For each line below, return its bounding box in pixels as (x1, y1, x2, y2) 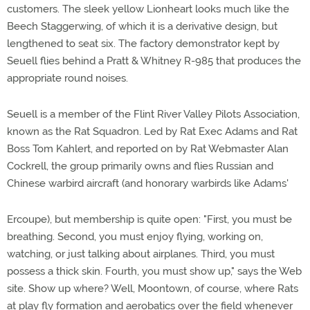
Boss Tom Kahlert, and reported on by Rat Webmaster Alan (7, 143, 289, 155)
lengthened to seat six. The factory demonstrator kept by (7, 37, 280, 50)
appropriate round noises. (7, 72, 128, 84)
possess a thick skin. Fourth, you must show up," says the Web (7, 265, 302, 277)
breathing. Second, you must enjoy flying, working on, (7, 230, 263, 243)
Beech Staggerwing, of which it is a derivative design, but (7, 20, 277, 33)
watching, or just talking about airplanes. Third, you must (7, 248, 275, 260)
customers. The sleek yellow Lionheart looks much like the (7, 3, 289, 15)
